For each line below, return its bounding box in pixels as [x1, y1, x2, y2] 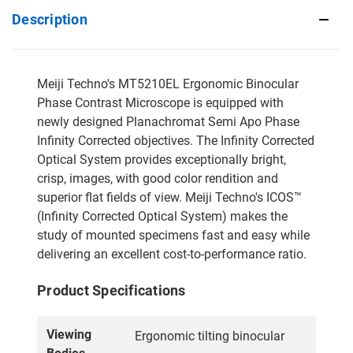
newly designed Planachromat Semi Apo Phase [37, 113, 299, 129]
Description [12, 10, 87, 28]
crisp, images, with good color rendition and [37, 170, 278, 186]
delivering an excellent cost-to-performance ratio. [37, 246, 307, 262]
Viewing [46, 326, 91, 342]
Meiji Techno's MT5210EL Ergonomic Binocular [37, 76, 299, 91]
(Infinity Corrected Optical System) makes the [37, 208, 288, 224]
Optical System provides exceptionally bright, [37, 151, 286, 167]
